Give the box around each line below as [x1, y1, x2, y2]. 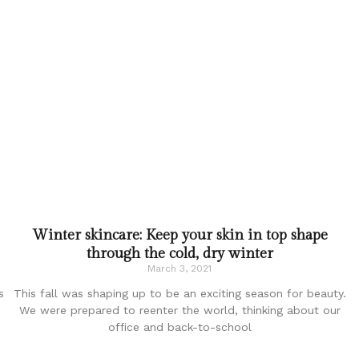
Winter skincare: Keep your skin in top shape [31, 226, 328, 244]
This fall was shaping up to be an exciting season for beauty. [13, 286, 346, 300]
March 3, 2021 [147, 262, 212, 274]
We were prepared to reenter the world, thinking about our [18, 303, 341, 317]
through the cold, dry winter [86, 244, 273, 262]
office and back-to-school [107, 320, 252, 333]
